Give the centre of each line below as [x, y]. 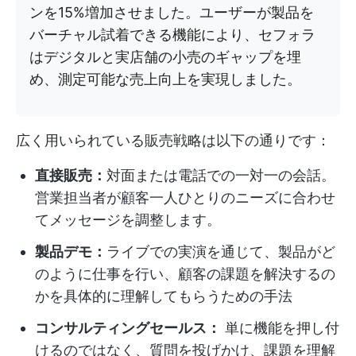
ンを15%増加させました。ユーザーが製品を [172, 13]
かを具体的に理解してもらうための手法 [164, 296]
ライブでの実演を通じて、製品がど [221, 252]
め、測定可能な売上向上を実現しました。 [165, 79]
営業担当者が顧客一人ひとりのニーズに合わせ [185, 198]
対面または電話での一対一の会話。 [221, 176]
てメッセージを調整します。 [128, 220]
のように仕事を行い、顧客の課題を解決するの [185, 274]
